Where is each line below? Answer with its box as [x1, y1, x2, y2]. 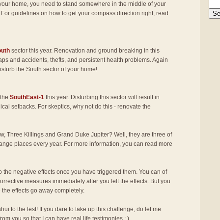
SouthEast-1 [10, 94, 44, 101]
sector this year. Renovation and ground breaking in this [10, 47, 160, 54]
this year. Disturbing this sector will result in [44, 94, 160, 101]
